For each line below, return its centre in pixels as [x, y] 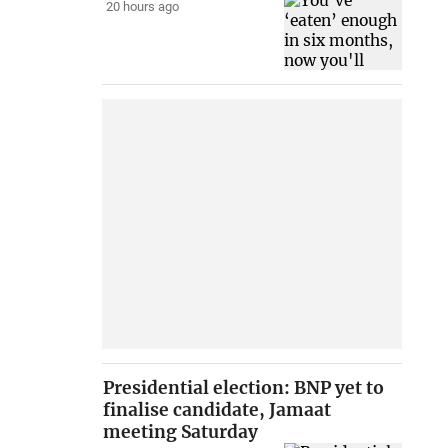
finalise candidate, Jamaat [217, 410]
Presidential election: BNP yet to [244, 388]
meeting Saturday [181, 432]
